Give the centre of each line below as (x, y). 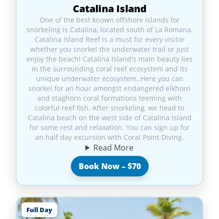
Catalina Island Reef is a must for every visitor (109, 39)
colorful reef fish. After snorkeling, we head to (109, 108)
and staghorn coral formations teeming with (109, 98)
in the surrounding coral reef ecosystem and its (109, 68)
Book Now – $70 (109, 166)
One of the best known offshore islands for (109, 20)
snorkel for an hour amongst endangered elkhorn (109, 88)
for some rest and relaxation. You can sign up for (109, 127)
